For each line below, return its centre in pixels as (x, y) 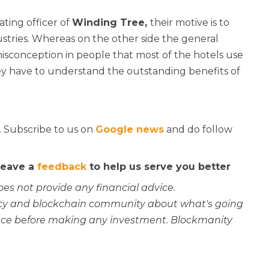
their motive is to (190, 23)
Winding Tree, (111, 23)
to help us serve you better (159, 167)
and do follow (198, 130)
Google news (130, 130)
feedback (62, 167)
